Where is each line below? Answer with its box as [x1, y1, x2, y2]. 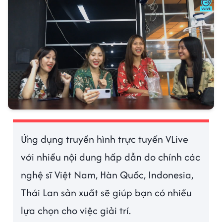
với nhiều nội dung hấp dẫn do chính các [21, 150, 201, 165]
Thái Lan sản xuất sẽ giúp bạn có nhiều [21, 185, 192, 200]
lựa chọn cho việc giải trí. [21, 203, 131, 218]
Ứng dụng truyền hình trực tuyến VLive [21, 132, 189, 147]
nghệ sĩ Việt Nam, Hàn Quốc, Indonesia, [21, 167, 194, 182]
